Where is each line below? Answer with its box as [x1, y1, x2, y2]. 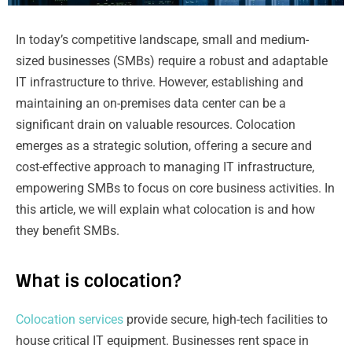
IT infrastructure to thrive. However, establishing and [16, 74, 303, 90]
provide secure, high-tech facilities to [123, 311, 328, 327]
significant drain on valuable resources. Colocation [16, 116, 295, 132]
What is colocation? [16, 269, 181, 292]
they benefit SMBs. [16, 222, 119, 238]
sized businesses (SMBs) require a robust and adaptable [16, 53, 328, 68]
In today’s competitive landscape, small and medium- [16, 31, 309, 47]
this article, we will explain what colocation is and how [16, 201, 315, 217]
